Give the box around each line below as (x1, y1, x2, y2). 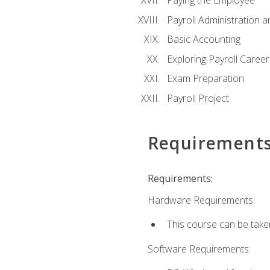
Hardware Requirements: (147, 193, 255, 207)
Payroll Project (166, 91, 229, 105)
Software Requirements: (147, 242, 251, 256)
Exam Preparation (166, 72, 244, 86)
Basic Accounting (166, 33, 240, 46)
